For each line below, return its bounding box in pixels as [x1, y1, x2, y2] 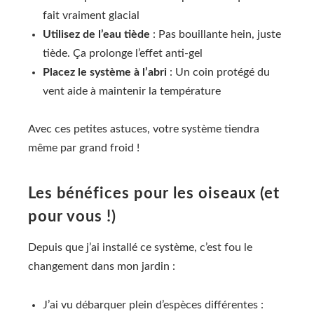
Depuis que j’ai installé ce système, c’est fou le [28, 242, 252, 254]
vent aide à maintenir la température [43, 85, 221, 97]
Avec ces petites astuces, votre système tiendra [28, 123, 259, 135]
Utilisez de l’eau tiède [43, 28, 150, 40]
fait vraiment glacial [43, 9, 139, 21]
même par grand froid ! [28, 142, 139, 154]
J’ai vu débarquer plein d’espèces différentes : [43, 299, 264, 310]
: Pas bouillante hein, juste [150, 28, 281, 40]
